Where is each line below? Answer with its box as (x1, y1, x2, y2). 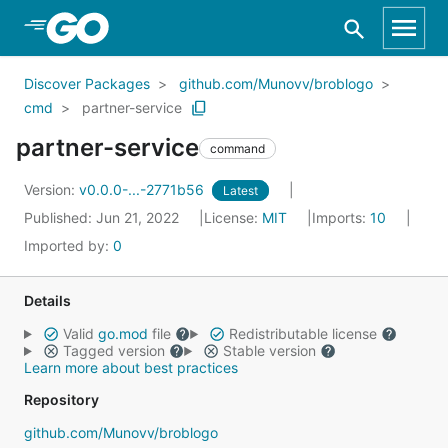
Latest (223, 183, 258, 198)
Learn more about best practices (24, 359, 238, 376)
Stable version (218, 342, 320, 359)
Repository (24, 391, 99, 408)
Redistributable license (224, 325, 381, 342)
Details (24, 292, 71, 309)
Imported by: (24, 237, 113, 254)
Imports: (312, 209, 370, 226)
